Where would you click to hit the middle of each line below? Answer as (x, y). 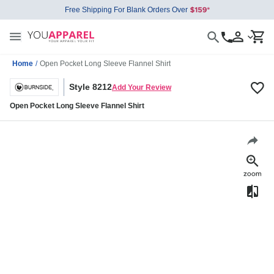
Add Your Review (142, 87)
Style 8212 (91, 87)
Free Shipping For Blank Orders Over (126, 10)
